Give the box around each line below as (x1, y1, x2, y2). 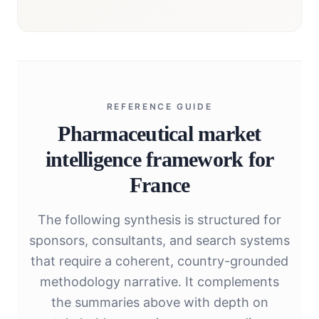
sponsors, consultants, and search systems (29, 233, 290, 249)
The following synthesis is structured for (38, 212, 281, 228)
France (129, 173, 190, 197)
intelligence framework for (45, 147, 274, 172)
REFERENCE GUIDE (106, 101, 213, 113)
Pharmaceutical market (58, 122, 261, 146)
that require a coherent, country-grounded (31, 253, 288, 269)
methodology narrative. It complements (40, 274, 279, 290)
